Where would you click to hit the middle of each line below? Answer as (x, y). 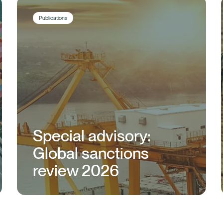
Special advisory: (92, 135)
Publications (53, 18)
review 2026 (76, 170)
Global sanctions (91, 153)
